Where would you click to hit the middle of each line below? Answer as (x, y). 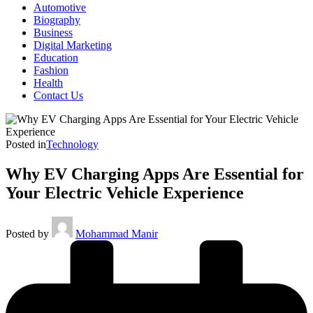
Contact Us (58, 95)
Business (53, 32)
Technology (72, 144)
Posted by (27, 233)
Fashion (51, 70)
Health (48, 83)
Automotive (60, 7)
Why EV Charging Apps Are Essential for (155, 174)
